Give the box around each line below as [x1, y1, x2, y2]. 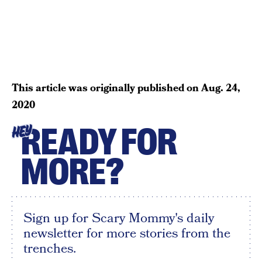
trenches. [23, 239, 76, 258]
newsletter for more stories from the [23, 223, 230, 243]
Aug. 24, [201, 80, 240, 95]
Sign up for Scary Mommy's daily [23, 208, 214, 227]
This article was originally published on [12, 80, 201, 95]
